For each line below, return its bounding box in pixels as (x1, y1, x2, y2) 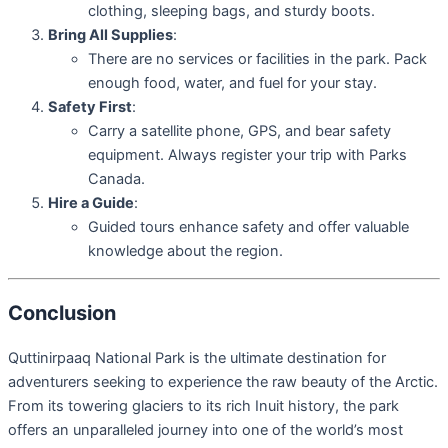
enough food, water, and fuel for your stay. (88, 74, 377, 93)
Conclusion (8, 300, 116, 325)
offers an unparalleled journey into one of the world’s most (8, 420, 403, 439)
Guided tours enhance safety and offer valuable (88, 218, 409, 237)
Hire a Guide (48, 194, 134, 213)
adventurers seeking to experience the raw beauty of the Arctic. (8, 372, 438, 391)
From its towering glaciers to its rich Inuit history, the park (8, 396, 399, 415)
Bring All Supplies (48, 26, 173, 45)
